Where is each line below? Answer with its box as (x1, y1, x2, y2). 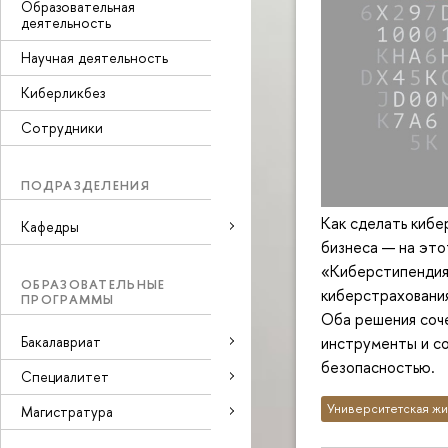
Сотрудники (21, 117, 103, 137)
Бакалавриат (21, 331, 101, 351)
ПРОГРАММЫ (21, 290, 115, 308)
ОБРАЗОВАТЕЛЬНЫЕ (21, 275, 166, 293)
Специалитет (21, 366, 109, 386)
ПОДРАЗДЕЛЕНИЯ (21, 175, 150, 194)
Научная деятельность (21, 47, 168, 67)
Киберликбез (21, 82, 105, 102)
